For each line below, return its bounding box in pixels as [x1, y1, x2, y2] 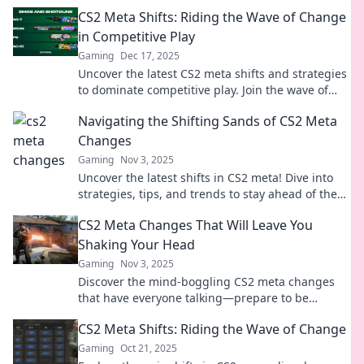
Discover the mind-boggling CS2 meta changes [78, 274, 335, 289]
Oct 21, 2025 [120, 341, 177, 355]
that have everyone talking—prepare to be [78, 290, 309, 305]
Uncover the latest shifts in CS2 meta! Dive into [78, 170, 333, 185]
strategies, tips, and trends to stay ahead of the [78, 186, 337, 201]
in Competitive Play [78, 28, 195, 45]
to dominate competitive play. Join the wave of [78, 82, 328, 97]
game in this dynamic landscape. [78, 202, 258, 218]
